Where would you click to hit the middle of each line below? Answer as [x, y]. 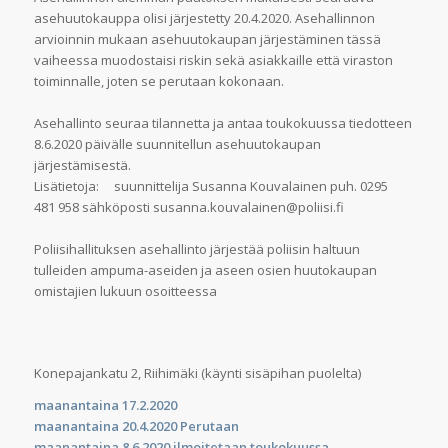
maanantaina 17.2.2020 [105, 405]
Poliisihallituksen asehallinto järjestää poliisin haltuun [196, 249]
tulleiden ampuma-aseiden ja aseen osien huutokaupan [205, 270]
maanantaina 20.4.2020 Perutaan [136, 426]
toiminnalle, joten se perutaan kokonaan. [158, 81]
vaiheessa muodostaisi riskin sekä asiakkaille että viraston [213, 60]
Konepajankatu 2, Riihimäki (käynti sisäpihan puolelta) [197, 373]
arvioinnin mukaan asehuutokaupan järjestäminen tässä [207, 39]
